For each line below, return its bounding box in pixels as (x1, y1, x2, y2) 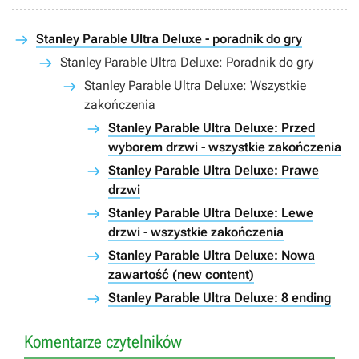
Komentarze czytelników (24, 332, 182, 352)
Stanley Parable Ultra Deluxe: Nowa (108, 248, 315, 263)
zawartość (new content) (108, 267, 254, 282)
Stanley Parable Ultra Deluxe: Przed (108, 120, 315, 135)
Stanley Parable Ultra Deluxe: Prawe (108, 163, 319, 178)
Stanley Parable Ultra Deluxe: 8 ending (108, 290, 331, 305)
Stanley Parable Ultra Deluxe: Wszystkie (84, 78, 306, 93)
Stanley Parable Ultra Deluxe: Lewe (108, 205, 313, 220)
